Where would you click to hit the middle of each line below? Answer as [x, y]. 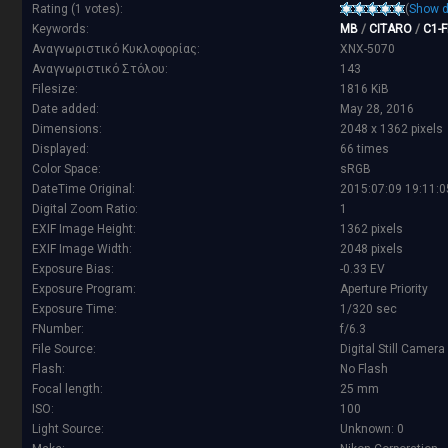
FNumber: [58, 329]
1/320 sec [368, 309]
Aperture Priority [384, 289]
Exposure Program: [84, 289]
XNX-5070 [367, 49]
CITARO [390, 29]
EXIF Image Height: [84, 229]
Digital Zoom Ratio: [85, 209]
